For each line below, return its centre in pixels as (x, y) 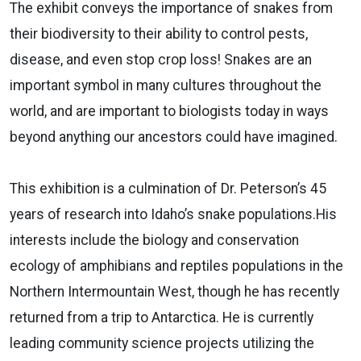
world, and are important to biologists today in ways (169, 111)
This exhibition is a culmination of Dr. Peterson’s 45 (168, 188)
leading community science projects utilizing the (162, 343)
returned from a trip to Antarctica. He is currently (162, 317)
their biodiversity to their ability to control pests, (159, 33)
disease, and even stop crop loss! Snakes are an (161, 59)
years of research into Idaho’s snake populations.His (173, 214)
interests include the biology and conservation (154, 240)
